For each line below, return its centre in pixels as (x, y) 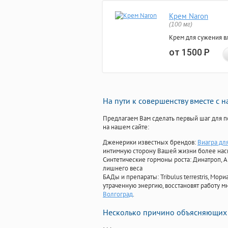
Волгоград (118, 194)
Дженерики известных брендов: (150, 142)
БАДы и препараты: (132, 177)
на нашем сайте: (126, 127)
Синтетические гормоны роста (146, 160)
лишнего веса (123, 168)
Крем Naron (189, 16)
